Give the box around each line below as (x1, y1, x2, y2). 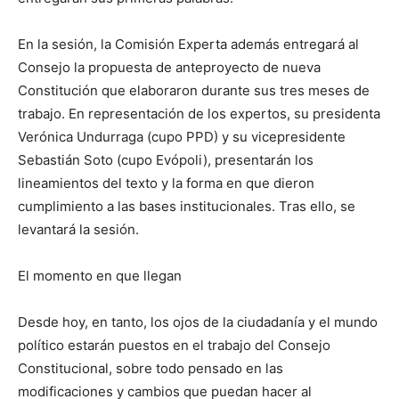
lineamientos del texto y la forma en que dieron (18, 174, 314, 191)
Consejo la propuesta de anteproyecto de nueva (18, 58, 321, 76)
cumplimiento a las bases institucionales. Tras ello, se (18, 197, 355, 215)
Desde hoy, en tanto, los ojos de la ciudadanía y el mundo (18, 313, 378, 330)
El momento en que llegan (18, 266, 182, 284)
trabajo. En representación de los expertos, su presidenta (18, 104, 380, 122)
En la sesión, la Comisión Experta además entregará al (18, 35, 359, 53)
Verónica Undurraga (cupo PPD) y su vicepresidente (18, 127, 346, 145)
